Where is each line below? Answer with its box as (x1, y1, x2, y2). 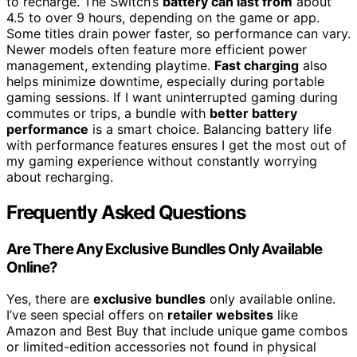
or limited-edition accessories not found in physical (6, 339, 316, 355)
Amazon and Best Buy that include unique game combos (6, 323, 347, 339)
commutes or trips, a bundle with (6, 104, 210, 121)
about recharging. (6, 168, 113, 185)
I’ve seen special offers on (6, 307, 167, 324)
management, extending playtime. (6, 57, 214, 73)
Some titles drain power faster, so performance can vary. (6, 25, 351, 41)
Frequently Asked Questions (6, 200, 245, 224)
